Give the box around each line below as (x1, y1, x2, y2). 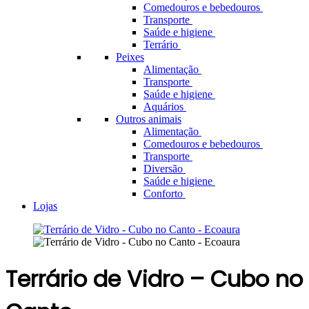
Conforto (143, 188, 186, 199)
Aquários (143, 101, 186, 112)
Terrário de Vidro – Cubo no (6, 263, 303, 295)
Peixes (116, 51, 144, 63)
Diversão (143, 163, 186, 175)
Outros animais (116, 113, 181, 125)
